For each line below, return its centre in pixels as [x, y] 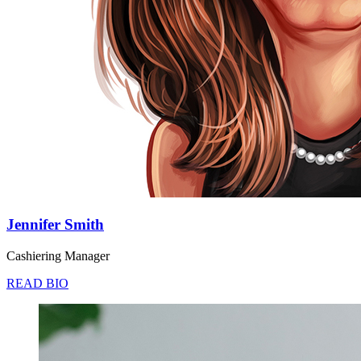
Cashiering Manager [58, 255]
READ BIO [37, 283]
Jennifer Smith [55, 225]
